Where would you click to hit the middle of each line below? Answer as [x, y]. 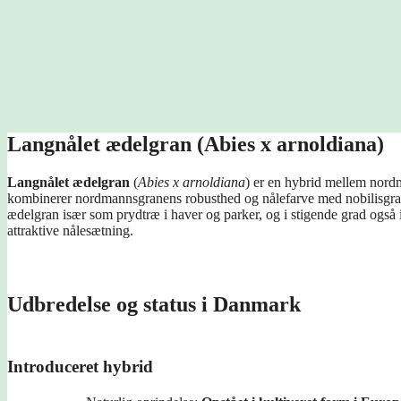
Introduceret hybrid [80, 366]
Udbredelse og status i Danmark [154, 304]
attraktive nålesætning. [70, 230]
